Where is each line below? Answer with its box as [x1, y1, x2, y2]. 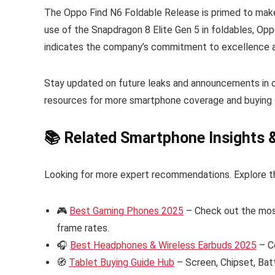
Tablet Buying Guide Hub [69, 257, 174, 269]
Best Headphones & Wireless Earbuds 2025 [70, 239, 257, 252]
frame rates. [56, 222, 109, 234]
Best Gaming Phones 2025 [69, 205, 184, 217]
